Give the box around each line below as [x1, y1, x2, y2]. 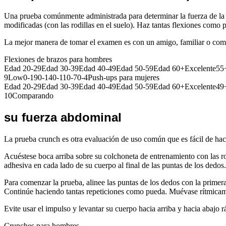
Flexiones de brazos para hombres [4, 55, 112, 64]
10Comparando [4, 91, 53, 100]
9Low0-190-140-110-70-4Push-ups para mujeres [4, 73, 159, 82]
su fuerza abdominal [4, 110, 122, 125]
